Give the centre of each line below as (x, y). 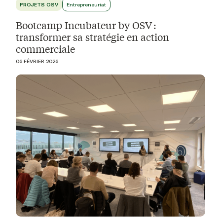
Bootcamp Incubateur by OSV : (86, 25)
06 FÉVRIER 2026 (37, 61)
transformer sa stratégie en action (92, 37)
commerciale (45, 48)
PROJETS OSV (39, 4)
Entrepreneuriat (86, 4)
